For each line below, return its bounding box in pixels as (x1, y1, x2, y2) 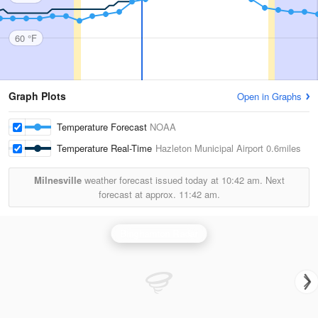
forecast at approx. (98, 187, 179, 201)
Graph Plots (9, 89, 66, 103)
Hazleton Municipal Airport (155, 141, 263, 155)
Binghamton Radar (120, 226, 198, 240)
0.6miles (263, 141, 301, 155)
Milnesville (33, 173, 82, 187)
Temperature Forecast (57, 120, 150, 133)
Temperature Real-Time (57, 141, 155, 155)
